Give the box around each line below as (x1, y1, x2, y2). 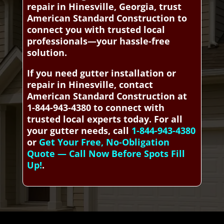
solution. (26, 46, 67, 58)
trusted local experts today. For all (26, 113, 182, 125)
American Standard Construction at (26, 90, 187, 102)
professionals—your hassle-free (26, 35, 170, 47)
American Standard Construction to (26, 12, 187, 24)
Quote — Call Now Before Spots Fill (26, 147, 185, 159)
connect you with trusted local (26, 23, 165, 35)
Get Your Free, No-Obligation (38, 136, 169, 148)
